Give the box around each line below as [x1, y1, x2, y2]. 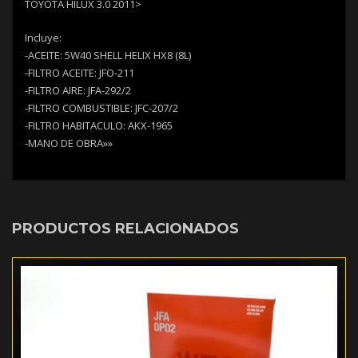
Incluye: [25, 30, 62, 46]
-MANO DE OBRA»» [25, 136, 113, 151]
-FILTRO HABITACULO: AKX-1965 [25, 118, 173, 133]
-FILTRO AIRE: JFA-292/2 [25, 83, 131, 98]
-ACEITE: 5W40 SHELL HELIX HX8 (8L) [25, 48, 191, 63]
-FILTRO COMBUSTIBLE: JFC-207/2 [25, 101, 178, 116]
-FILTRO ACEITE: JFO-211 [25, 66, 134, 81]
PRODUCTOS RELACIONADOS [12, 220, 239, 238]
